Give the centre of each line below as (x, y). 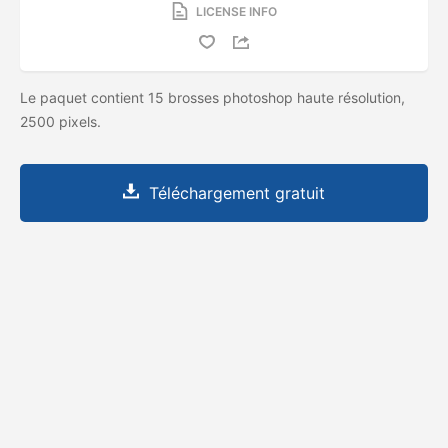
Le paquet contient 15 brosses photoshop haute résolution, (212, 97)
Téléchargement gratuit (237, 192)
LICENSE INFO (236, 11)
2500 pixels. (62, 121)
